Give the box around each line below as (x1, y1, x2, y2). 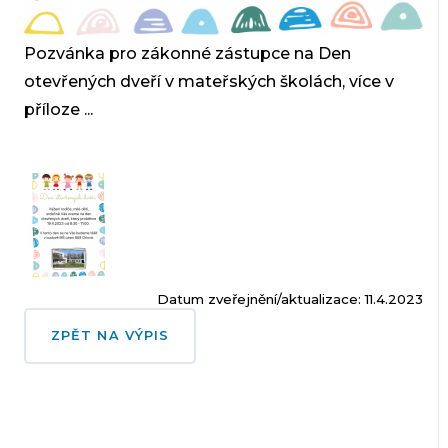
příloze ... (23, 99, 93, 119)
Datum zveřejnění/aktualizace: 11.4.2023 (157, 290, 424, 307)
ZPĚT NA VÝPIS (50, 327, 170, 343)
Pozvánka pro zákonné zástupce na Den (23, 43, 351, 63)
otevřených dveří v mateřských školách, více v (23, 71, 394, 91)
